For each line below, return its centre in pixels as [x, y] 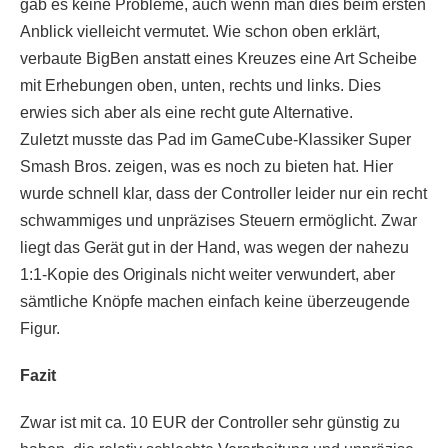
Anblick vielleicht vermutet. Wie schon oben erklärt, [200, 32]
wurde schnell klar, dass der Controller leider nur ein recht [223, 194]
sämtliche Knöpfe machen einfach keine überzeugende [215, 302]
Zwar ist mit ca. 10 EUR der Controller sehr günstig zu [210, 423]
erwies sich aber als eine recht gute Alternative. [186, 113]
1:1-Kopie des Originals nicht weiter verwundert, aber [207, 275]
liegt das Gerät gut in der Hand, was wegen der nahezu [214, 248]
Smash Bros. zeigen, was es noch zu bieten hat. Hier [206, 167]
